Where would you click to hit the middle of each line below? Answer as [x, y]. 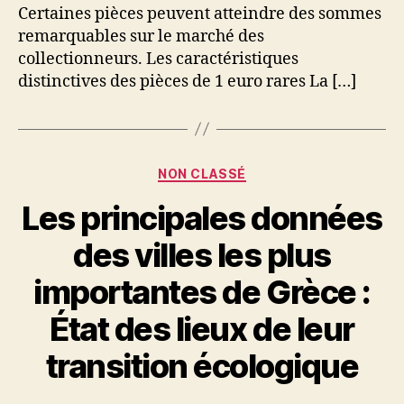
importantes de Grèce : [202, 293]
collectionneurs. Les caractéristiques [158, 59]
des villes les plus [202, 256]
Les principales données [202, 219]
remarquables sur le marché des [141, 36]
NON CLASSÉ [202, 173]
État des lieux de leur [202, 330]
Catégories [241, 170]
